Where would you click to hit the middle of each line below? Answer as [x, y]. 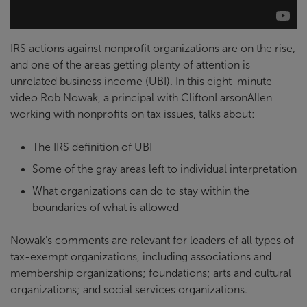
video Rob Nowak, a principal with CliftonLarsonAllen [141, 98]
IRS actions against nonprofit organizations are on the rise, [153, 49]
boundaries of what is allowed [106, 208]
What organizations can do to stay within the [141, 191]
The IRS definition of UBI [92, 147]
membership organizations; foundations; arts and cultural [151, 273]
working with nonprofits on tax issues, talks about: [133, 114]
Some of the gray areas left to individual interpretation [164, 169]
